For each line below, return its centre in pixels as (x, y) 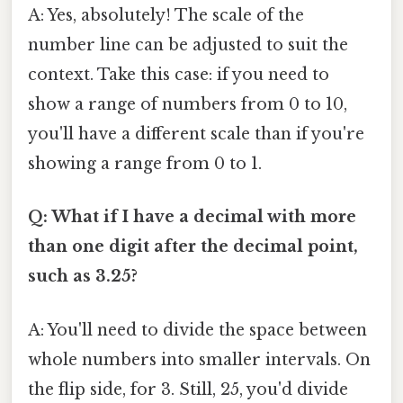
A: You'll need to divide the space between (197, 330)
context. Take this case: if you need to (179, 75)
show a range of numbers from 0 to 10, (188, 105)
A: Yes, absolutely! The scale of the (166, 16)
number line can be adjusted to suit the (188, 45)
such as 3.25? (83, 277)
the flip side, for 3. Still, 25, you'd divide (188, 389)
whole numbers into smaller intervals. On (199, 359)
